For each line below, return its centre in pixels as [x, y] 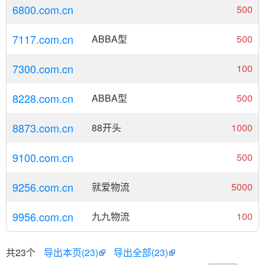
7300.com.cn [43, 69]
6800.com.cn [43, 9]
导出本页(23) [71, 252]
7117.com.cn [43, 39]
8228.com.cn [43, 98]
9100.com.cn [43, 157]
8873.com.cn [43, 128]
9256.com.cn [43, 187]
